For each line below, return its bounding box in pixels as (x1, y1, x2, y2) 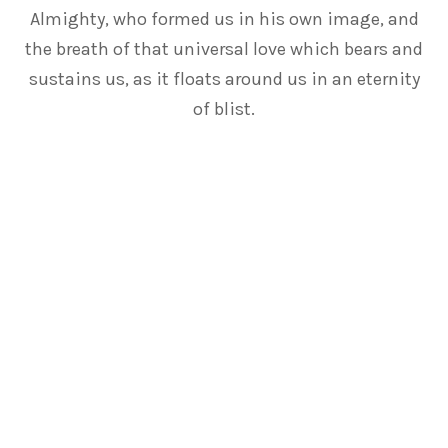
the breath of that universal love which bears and (25, 37, 423, 60)
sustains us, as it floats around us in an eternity (28, 67, 420, 90)
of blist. (193, 97, 255, 120)
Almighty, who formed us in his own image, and (29, 7, 419, 30)
